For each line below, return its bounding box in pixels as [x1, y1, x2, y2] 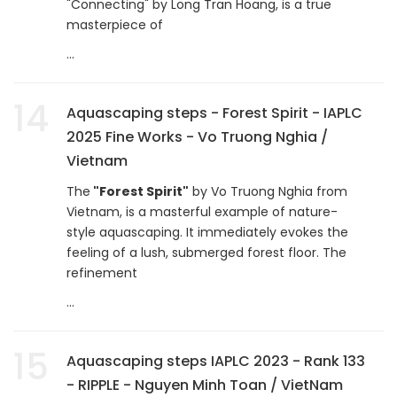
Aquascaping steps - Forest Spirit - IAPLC [66, 102, 362, 123]
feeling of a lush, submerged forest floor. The [66, 243, 346, 261]
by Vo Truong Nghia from [189, 182, 347, 200]
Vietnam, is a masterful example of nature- [66, 202, 338, 221]
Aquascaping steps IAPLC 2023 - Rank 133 [66, 350, 365, 371]
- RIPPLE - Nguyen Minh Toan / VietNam [66, 374, 343, 395]
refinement [66, 263, 137, 282]
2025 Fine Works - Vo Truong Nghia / [66, 126, 328, 147]
